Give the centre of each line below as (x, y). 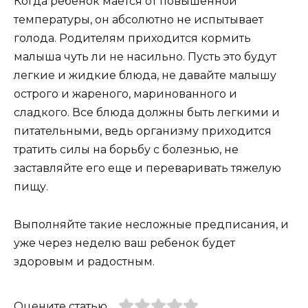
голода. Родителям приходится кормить (132, 38)
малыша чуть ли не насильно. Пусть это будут (145, 57)
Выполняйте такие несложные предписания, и (151, 224)
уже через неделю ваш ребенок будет (124, 243)
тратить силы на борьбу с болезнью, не (126, 150)
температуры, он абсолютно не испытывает (139, 20)
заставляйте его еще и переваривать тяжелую (147, 168)
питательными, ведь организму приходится (143, 131)
